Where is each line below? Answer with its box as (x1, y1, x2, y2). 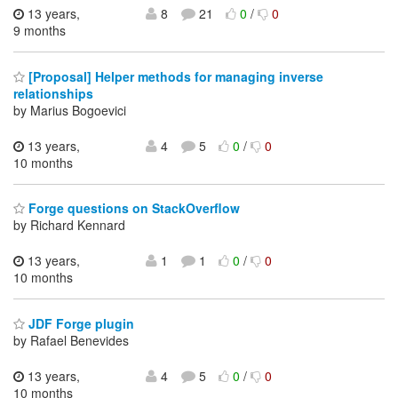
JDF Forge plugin (25, 314, 134, 332)
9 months (13, 21, 66, 40)
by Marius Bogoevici (13, 100, 126, 119)
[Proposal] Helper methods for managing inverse (25, 67, 323, 85)
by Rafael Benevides (13, 330, 129, 349)
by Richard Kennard (13, 216, 125, 235)
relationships (13, 84, 93, 102)
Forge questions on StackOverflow (25, 199, 240, 218)
